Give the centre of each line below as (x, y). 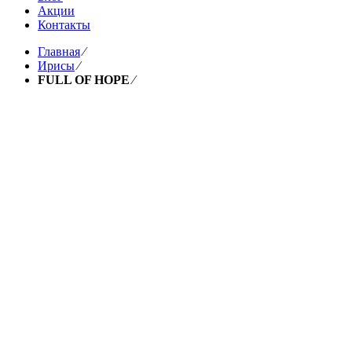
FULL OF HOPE (84, 80)
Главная (59, 51)
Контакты (64, 25)
